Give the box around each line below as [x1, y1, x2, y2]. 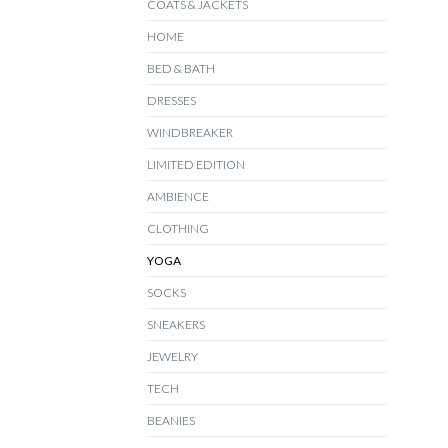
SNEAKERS [147, 316, 205, 332]
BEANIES [147, 412, 195, 428]
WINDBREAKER [147, 124, 233, 140]
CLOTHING [147, 220, 209, 236]
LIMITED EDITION [147, 156, 245, 172]
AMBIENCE [147, 188, 209, 204]
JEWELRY [147, 348, 198, 364]
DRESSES [147, 92, 196, 108]
